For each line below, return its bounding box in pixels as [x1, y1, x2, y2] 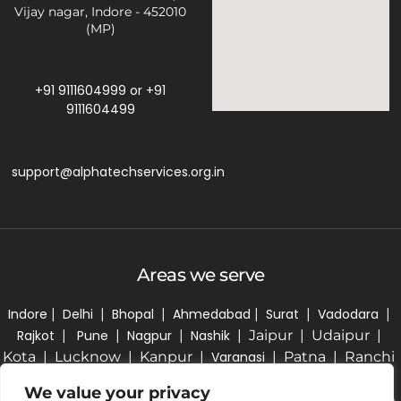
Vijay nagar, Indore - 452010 [14, 3, 186, 20]
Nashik [190, 326, 234, 345]
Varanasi [211, 347, 269, 366]
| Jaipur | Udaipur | [233, 326, 385, 344]
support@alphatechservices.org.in [12, 162, 225, 181]
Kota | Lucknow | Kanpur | [3, 347, 211, 365]
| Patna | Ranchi [269, 347, 398, 365]
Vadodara [317, 304, 382, 323]
